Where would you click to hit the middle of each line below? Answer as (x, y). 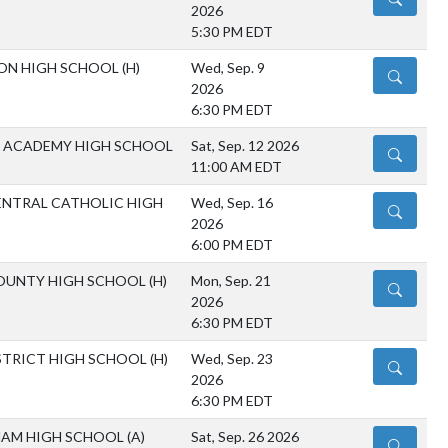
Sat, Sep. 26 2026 (245, 437)
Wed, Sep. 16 (232, 203)
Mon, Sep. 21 (231, 281)
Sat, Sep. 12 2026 (245, 146)
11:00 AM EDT (236, 167)
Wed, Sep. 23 (232, 359)
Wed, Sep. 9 (228, 68)
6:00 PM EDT (232, 245)
